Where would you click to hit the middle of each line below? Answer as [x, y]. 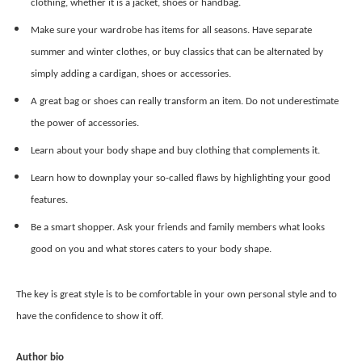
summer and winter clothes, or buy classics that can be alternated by [177, 53]
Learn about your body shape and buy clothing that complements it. [175, 151]
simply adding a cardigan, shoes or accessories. [131, 74]
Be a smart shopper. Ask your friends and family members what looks [178, 228]
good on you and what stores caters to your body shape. [151, 250]
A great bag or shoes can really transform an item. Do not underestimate [185, 102]
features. [49, 200]
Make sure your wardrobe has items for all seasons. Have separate [171, 31]
